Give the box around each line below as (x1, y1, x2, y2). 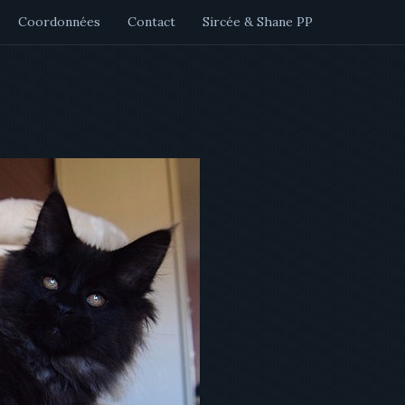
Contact (127, 14, 175, 30)
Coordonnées (18, 14, 100, 30)
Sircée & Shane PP (202, 14, 313, 30)
